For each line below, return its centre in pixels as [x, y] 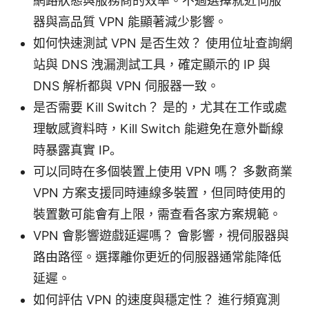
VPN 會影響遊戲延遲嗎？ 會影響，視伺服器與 [161, 235]
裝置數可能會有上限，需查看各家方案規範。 [157, 214]
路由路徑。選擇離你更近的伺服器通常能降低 [157, 257]
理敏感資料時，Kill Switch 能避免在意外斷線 [158, 128]
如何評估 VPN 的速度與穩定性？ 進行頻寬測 [157, 299]
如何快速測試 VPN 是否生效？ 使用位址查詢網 [163, 43]
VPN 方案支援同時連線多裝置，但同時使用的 [159, 192]
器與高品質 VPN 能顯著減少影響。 [130, 21]
